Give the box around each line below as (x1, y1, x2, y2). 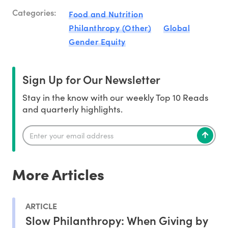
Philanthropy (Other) (69, 22, 151, 34)
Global (163, 22, 190, 34)
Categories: (12, 6, 56, 18)
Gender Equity (69, 36, 126, 47)
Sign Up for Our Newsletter (22, 71, 160, 88)
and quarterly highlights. (22, 103, 123, 116)
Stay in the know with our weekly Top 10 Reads (22, 91, 209, 104)
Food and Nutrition (69, 8, 143, 20)
